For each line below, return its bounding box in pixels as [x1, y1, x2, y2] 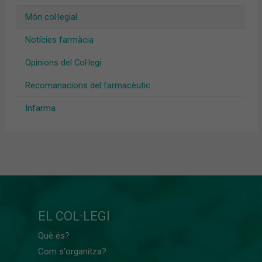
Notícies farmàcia [25, 35, 94, 46]
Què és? [38, 230, 70, 242]
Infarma [25, 103, 56, 114]
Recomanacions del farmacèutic [25, 80, 150, 91]
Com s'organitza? [38, 246, 106, 257]
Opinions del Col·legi [25, 57, 101, 68]
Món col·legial [25, 12, 77, 23]
